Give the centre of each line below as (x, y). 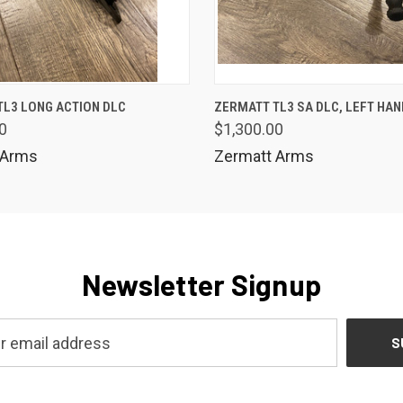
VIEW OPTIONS (128, 99)
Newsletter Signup (201, 284)
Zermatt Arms (264, 156)
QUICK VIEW (335, 99)
